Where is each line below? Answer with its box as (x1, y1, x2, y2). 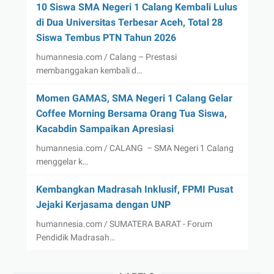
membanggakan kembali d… (35, 65, 142, 75)
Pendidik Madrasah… (35, 232, 115, 242)
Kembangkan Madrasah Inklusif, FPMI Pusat (35, 183, 233, 195)
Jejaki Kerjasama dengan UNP (35, 198, 171, 210)
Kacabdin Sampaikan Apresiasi (35, 122, 174, 135)
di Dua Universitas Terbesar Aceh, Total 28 (35, 16, 223, 28)
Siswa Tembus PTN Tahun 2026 (35, 31, 176, 43)
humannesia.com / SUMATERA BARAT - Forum (35, 218, 212, 229)
